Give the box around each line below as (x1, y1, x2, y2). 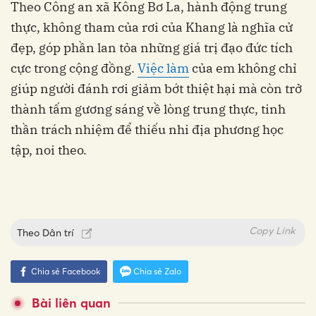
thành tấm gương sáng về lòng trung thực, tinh (11, 101, 286, 118)
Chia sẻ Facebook (31, 266, 100, 277)
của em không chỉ (189, 60, 297, 77)
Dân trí (42, 226, 77, 239)
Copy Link (249, 224, 295, 237)
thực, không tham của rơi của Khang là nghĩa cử (11, 19, 293, 36)
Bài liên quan (32, 296, 111, 311)
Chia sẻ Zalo (133, 266, 181, 277)
